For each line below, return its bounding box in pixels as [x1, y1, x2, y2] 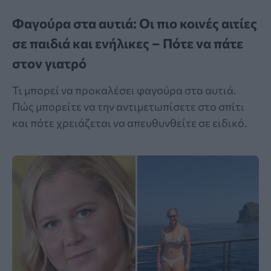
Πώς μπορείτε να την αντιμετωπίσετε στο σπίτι [12, 100, 244, 114]
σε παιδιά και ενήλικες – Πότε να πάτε [12, 35, 243, 52]
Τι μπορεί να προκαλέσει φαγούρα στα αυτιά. [12, 83, 236, 97]
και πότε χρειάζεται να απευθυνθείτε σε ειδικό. [12, 116, 247, 130]
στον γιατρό [12, 55, 87, 72]
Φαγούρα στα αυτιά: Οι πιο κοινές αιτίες [12, 15, 257, 32]
